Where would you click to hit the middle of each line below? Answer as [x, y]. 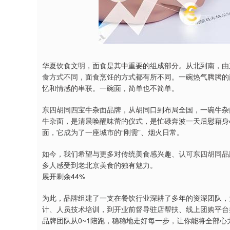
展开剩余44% [64, 176]
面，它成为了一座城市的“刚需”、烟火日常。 [113, 132]
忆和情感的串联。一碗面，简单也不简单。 [110, 88]
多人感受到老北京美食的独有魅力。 [100, 165]
